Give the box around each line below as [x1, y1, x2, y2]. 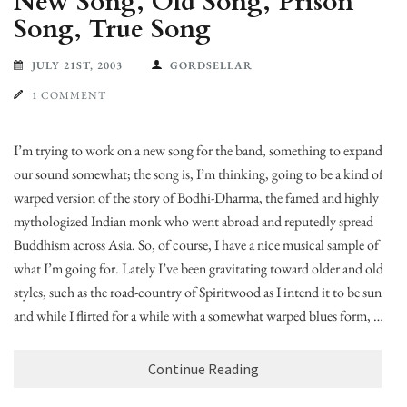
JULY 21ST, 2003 [32, 58, 123, 73]
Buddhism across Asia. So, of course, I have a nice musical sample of [14, 235, 379, 254]
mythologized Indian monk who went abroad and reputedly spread [14, 212, 373, 231]
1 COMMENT [32, 88, 106, 103]
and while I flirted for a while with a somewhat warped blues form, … [14, 306, 383, 325]
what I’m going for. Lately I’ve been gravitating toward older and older [14, 259, 393, 278]
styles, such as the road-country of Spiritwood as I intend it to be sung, [14, 283, 392, 302]
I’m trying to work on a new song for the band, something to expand [14, 141, 382, 160]
